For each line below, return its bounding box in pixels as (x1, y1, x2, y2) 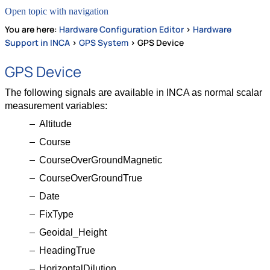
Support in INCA (5, 37, 70, 49)
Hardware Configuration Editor (59, 24, 184, 36)
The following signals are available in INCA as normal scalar (5, 87, 262, 98)
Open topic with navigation (5, 6, 108, 17)
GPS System (79, 37, 128, 49)
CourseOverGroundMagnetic (39, 155, 162, 166)
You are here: (5, 24, 59, 36)
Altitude (39, 119, 72, 130)
